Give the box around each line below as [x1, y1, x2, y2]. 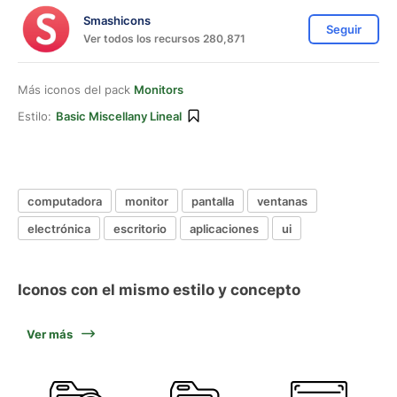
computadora [27, 193, 102, 208]
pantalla [191, 193, 234, 208]
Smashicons [83, 12, 151, 27]
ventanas [257, 193, 307, 208]
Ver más [27, 327, 73, 341]
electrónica [27, 221, 90, 236]
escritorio [113, 221, 167, 236]
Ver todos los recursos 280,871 [83, 31, 245, 45]
